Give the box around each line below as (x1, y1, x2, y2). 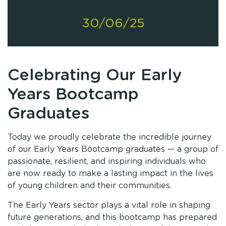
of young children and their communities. (8, 182, 172, 190)
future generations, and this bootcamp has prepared (8, 213, 217, 221)
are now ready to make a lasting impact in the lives (8, 169, 213, 178)
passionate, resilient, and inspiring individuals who (8, 157, 206, 166)
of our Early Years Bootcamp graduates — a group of (8, 145, 218, 154)
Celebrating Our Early (8, 67, 182, 84)
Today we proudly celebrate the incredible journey (8, 133, 211, 142)
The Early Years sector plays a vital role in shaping (8, 201, 210, 209)
